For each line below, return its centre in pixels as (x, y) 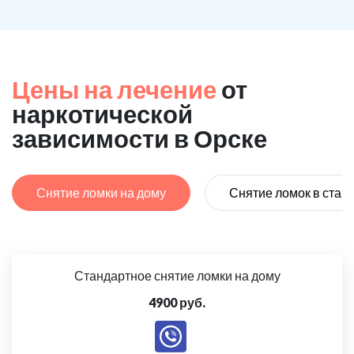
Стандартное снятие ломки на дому (177, 275)
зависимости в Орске (139, 138)
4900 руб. (177, 302)
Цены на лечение (114, 89)
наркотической (102, 114)
